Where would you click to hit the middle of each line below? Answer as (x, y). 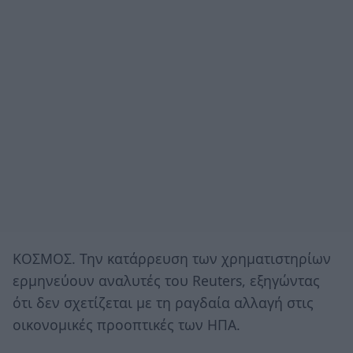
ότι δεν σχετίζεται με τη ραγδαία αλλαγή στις (163, 302)
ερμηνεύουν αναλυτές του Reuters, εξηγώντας (166, 280)
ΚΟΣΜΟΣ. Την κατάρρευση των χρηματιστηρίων (172, 258)
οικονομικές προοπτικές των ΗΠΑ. (126, 324)
